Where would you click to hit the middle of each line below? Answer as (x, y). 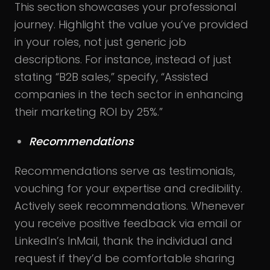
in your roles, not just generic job (100, 42)
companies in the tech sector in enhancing (129, 94)
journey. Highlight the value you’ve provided (131, 24)
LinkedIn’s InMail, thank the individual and (124, 240)
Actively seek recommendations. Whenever (130, 206)
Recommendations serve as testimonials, (125, 171)
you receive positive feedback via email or (128, 223)
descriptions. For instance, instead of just (123, 59)
